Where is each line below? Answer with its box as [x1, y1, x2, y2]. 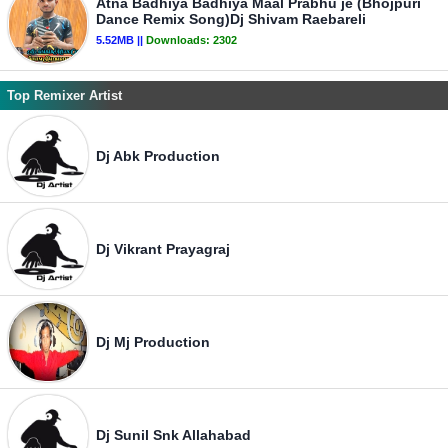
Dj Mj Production [96, 334, 210, 350]
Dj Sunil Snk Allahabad [96, 427, 251, 443]
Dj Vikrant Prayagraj [96, 241, 230, 257]
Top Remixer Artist [7, 88, 122, 103]
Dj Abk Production [96, 148, 220, 164]
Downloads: [146, 34, 213, 46]
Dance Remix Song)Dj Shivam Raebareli [96, 11, 366, 27]
